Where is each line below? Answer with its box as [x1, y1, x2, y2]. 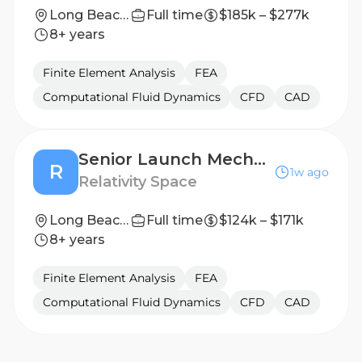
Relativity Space [78, 173, 197, 191]
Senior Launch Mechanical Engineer [254, 149, 266, 169]
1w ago [290, 165, 329, 179]
